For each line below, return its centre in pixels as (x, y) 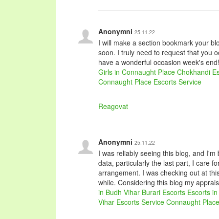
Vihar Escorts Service (131, 202)
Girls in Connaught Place (137, 72)
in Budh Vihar (119, 192)
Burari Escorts (164, 192)
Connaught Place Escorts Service (150, 82)
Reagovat (113, 106)
